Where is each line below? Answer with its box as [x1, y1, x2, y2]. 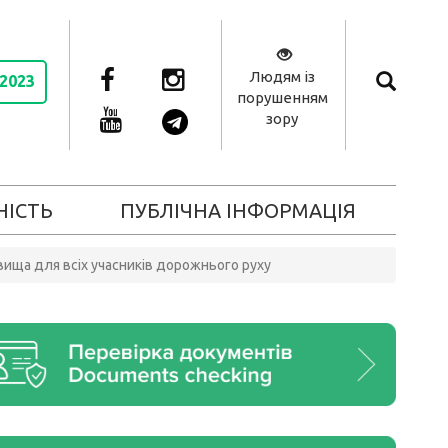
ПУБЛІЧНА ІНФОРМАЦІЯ [120, 199, 356, 222]
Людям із [249, 68, 315, 85]
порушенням [236, 89, 328, 106]
